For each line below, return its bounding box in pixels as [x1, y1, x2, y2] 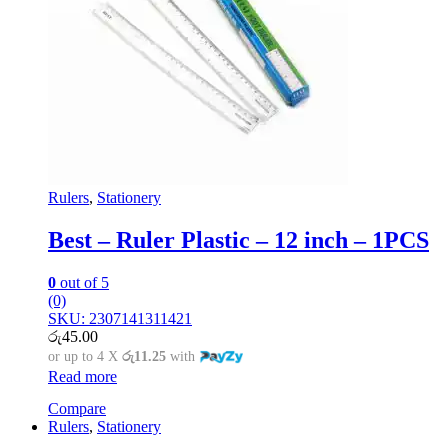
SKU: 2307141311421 [48, 309, 192, 327]
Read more [48, 367, 117, 385]
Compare [48, 399, 106, 417]
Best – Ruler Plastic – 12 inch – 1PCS [48, 226, 429, 253]
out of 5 [56, 273, 109, 291]
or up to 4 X [48, 348, 122, 364]
